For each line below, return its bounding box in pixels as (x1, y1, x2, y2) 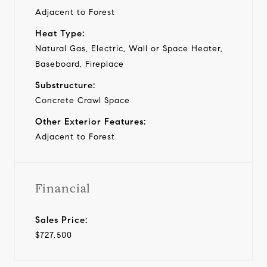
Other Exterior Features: (35, 116, 146, 127)
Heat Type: (35, 27, 85, 39)
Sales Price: (35, 214, 88, 225)
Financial (35, 181, 91, 196)
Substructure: (35, 79, 95, 91)
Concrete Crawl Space (35, 95, 130, 105)
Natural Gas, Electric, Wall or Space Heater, (35, 43, 223, 54)
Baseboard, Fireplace (35, 58, 124, 69)
